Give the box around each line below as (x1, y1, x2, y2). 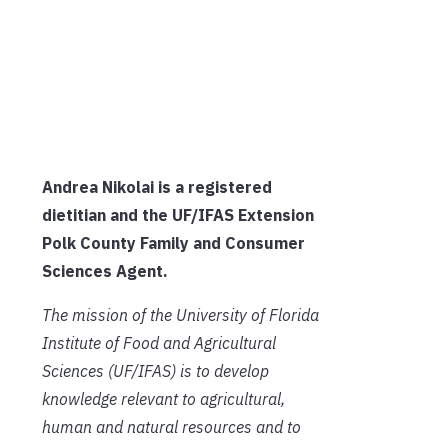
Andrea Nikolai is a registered (42, 177, 272, 198)
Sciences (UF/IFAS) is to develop (42, 361, 269, 382)
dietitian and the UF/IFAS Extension (42, 205, 314, 226)
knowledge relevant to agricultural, (42, 389, 285, 410)
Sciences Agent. (42, 261, 168, 282)
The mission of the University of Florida (42, 305, 319, 326)
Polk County (42, 233, 140, 254)
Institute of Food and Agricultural (42, 333, 276, 354)
